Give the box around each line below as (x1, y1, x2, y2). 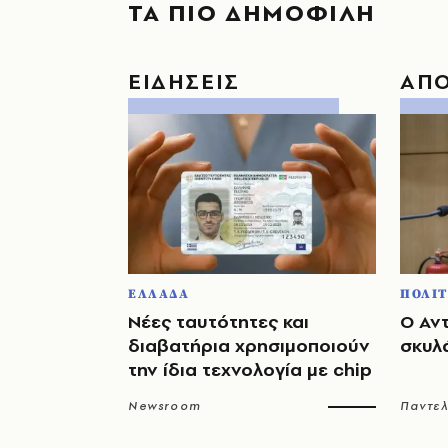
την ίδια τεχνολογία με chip (128, 356, 372, 382)
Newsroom (128, 397, 202, 414)
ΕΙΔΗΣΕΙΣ (128, 66, 240, 96)
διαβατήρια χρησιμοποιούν (128, 332, 370, 358)
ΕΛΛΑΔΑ (128, 285, 190, 302)
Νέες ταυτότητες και (128, 308, 309, 334)
